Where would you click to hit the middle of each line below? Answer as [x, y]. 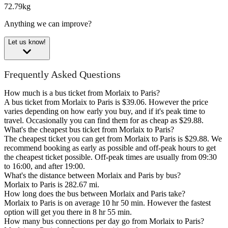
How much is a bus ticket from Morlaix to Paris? [82, 93]
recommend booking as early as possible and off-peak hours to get [110, 148]
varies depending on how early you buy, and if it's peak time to [105, 111]
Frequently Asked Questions [62, 74]
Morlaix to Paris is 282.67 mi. [52, 185]
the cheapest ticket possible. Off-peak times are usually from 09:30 [110, 157]
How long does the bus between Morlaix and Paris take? [95, 194]
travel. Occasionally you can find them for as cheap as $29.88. [104, 121]
